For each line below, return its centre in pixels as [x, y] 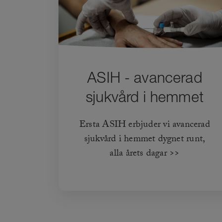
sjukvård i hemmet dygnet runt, [145, 140]
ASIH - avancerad [145, 77]
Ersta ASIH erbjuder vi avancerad [145, 126]
